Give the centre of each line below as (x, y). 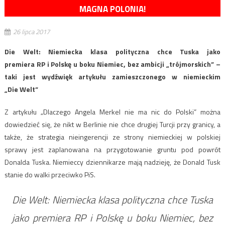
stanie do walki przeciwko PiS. (50, 175)
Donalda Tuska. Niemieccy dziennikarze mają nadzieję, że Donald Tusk (113, 162)
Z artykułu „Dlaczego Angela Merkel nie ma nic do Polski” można (113, 112)
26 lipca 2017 (31, 32)
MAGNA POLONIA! (113, 9)
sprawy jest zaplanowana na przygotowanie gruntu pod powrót (113, 150)
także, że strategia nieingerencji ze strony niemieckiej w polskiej (113, 137)
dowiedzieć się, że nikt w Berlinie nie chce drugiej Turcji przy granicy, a (113, 125)
